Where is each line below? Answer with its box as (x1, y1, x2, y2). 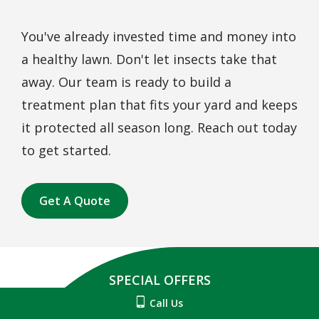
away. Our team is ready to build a (21, 73, 231, 91)
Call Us (150, 296, 183, 310)
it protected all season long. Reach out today (21, 119, 297, 137)
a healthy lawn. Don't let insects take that (21, 51, 277, 68)
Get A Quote (39, 193, 110, 209)
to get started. (21, 142, 111, 159)
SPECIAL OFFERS (108, 271, 211, 289)
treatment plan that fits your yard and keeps (21, 96, 298, 114)
